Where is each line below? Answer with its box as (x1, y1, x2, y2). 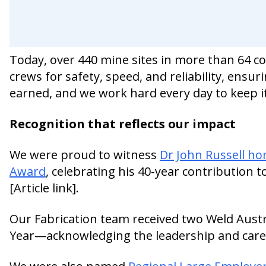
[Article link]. (9, 179, 79, 196)
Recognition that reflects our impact (9, 115, 236, 132)
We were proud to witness (9, 146, 160, 163)
